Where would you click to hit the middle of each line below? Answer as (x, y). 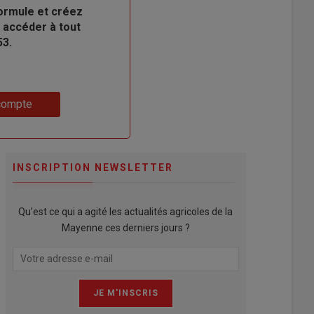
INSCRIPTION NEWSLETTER (93, 167)
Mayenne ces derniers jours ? (125, 227)
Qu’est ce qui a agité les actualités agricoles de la (126, 211)
